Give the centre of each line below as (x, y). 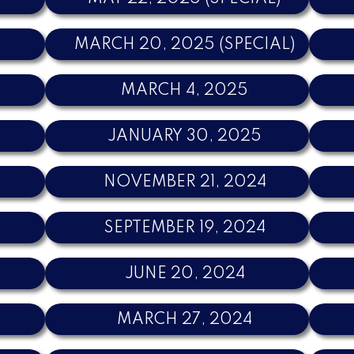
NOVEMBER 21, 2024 (185, 182)
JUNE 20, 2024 (185, 274)
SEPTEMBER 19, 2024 (185, 228)
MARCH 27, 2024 (185, 320)
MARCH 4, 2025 (185, 90)
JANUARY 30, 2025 (185, 136)
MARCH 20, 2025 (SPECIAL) (185, 45)
